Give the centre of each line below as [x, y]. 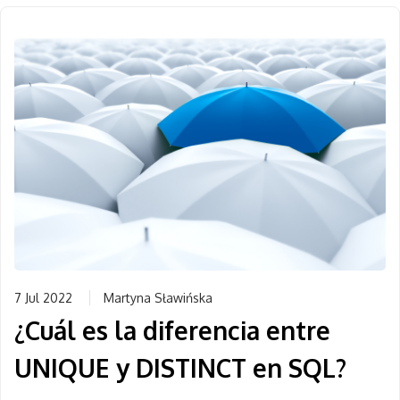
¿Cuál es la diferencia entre [172, 330]
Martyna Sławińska [158, 298]
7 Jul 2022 [43, 298]
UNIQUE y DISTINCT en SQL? [180, 368]
